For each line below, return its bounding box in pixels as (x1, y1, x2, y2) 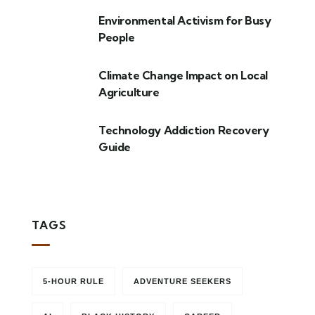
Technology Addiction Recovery (98, 123, 269, 137)
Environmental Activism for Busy (98, 13, 271, 27)
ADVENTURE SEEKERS (134, 277, 231, 285)
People (98, 30, 135, 44)
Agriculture (98, 85, 160, 99)
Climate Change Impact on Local (98, 68, 268, 82)
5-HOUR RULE (43, 277, 104, 285)
